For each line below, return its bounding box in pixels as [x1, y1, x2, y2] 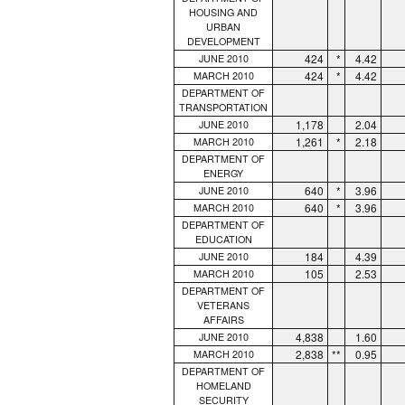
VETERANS [197, 297, 250, 312]
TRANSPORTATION [179, 99, 268, 114]
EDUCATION [194, 231, 252, 246]
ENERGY [203, 165, 243, 180]
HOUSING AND [189, 5, 258, 19]
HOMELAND [195, 378, 251, 392]
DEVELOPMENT [186, 33, 260, 48]
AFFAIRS [202, 312, 244, 326]
